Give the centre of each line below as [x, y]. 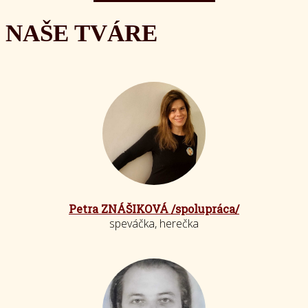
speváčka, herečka [154, 223]
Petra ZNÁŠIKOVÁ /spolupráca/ [154, 209]
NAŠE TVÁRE [81, 33]
